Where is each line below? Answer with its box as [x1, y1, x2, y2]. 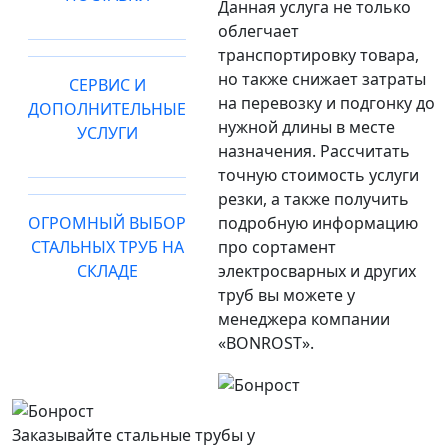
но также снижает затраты [218, 68, 426, 91]
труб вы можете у [218, 284, 355, 307]
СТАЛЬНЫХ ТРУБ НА [30, 236, 184, 259]
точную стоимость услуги [218, 164, 419, 187]
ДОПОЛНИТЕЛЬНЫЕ [28, 98, 186, 121]
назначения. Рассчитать [218, 140, 410, 163]
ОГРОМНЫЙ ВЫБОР [28, 212, 186, 235]
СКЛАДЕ [76, 260, 138, 283]
